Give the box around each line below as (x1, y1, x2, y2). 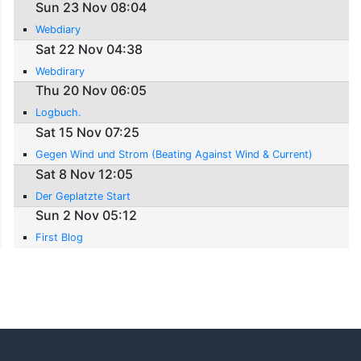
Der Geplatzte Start (35, 189, 131, 202)
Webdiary (35, 23, 81, 36)
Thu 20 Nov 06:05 (35, 82, 147, 99)
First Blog (35, 231, 84, 244)
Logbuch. (35, 106, 82, 119)
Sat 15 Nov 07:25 (35, 124, 140, 140)
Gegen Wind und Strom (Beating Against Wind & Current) (35, 148, 313, 160)
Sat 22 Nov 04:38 (35, 40, 143, 57)
